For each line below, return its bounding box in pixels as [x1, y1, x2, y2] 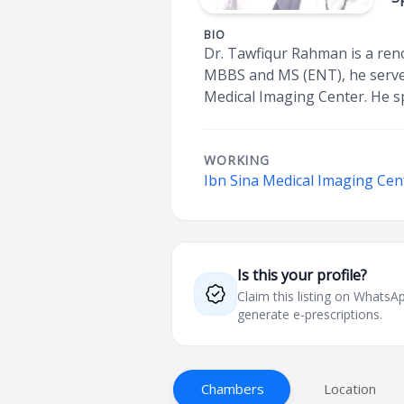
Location [324, 380, 377, 398]
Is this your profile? [237, 265, 368, 285]
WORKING [204, 151, 270, 169]
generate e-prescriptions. [237, 306, 383, 323]
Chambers [201, 380, 265, 398]
